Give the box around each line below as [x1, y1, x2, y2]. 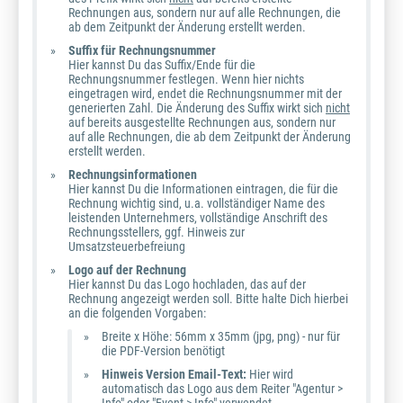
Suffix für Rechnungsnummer [68, 43, 216, 58]
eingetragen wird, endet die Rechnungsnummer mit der [68, 86, 342, 102]
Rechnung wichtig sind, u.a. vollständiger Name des [68, 196, 325, 211]
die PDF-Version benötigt [102, 344, 225, 359]
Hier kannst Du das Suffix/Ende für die [68, 58, 255, 73]
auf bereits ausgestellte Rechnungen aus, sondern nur [68, 115, 336, 130]
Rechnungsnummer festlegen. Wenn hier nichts [68, 72, 304, 87]
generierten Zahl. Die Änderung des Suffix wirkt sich [68, 101, 326, 116]
